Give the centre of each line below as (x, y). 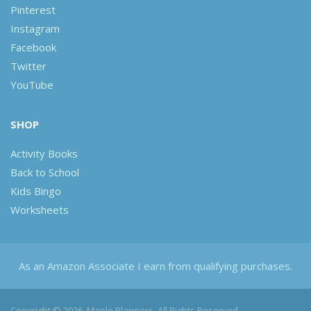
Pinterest (33, 9)
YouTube (32, 84)
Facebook (33, 47)
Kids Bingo (36, 191)
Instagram (35, 28)
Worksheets (40, 209)
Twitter (28, 66)
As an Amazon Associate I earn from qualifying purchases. (155, 266)
